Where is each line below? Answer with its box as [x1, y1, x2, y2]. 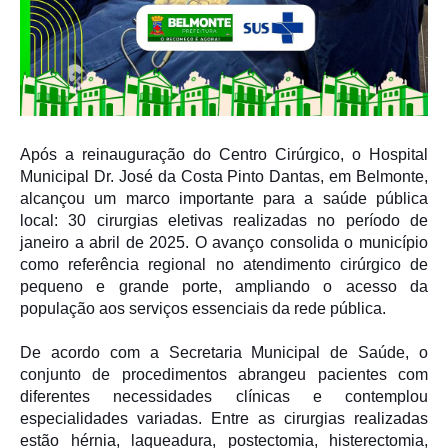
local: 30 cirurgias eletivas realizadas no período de [20, 212, 428, 230]
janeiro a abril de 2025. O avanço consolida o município [20, 234, 428, 252]
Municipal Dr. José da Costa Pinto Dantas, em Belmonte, [20, 168, 428, 186]
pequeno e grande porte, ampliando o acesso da [20, 278, 428, 296]
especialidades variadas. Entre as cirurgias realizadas [20, 410, 428, 428]
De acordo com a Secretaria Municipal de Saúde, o [20, 344, 428, 362]
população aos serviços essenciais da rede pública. [20, 300, 386, 318]
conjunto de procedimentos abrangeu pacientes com [20, 366, 428, 384]
